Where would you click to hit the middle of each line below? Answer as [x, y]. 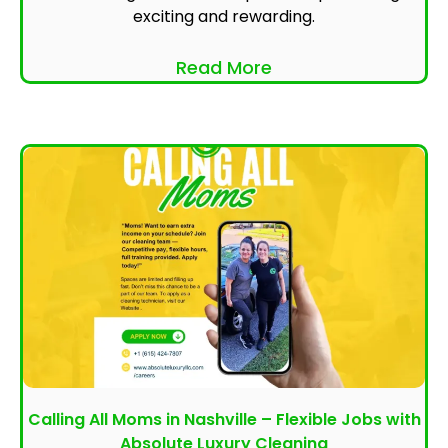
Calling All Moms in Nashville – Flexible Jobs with [224, 420]
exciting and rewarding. [224, 17]
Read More [224, 68]
